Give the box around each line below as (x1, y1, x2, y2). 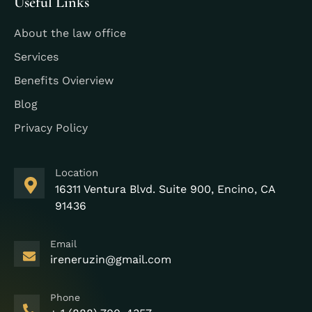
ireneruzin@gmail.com (50, 252, 171, 266)
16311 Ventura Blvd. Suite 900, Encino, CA (55, 182, 275, 196)
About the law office (14, 26, 126, 40)
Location (55, 166, 98, 179)
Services (14, 49, 58, 63)
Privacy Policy (14, 120, 88, 134)
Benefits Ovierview (14, 73, 114, 87)
